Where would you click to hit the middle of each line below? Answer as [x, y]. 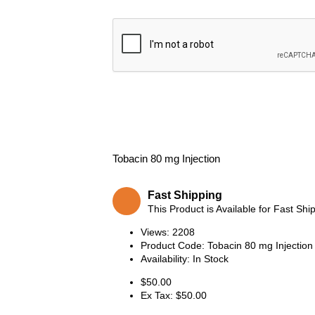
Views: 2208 [168, 232]
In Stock [211, 258]
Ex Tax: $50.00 [174, 295]
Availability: [167, 258]
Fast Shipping [185, 194]
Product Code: [174, 245]
